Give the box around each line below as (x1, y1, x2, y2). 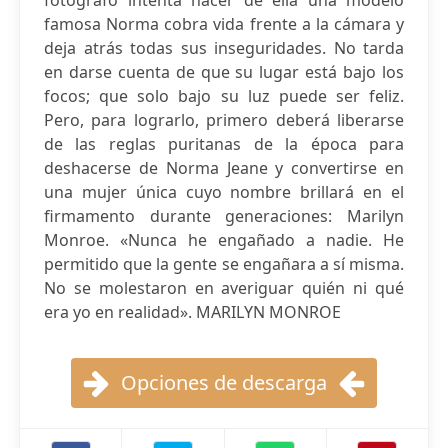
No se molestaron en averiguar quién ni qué (44, 277, 404, 299)
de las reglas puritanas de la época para (44, 133, 404, 155)
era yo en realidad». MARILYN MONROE (44, 301, 341, 323)
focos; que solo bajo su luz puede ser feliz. (44, 85, 404, 107)
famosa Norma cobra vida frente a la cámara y (44, 13, 404, 35)
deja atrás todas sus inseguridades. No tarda (44, 37, 404, 59)
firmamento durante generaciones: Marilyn (44, 205, 404, 227)
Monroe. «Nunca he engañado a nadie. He (44, 229, 404, 251)
